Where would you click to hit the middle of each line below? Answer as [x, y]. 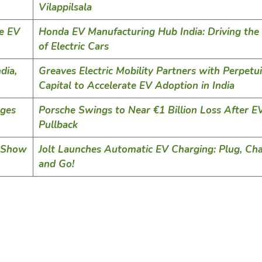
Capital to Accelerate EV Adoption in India [136, 86]
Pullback [58, 125]
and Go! [56, 164]
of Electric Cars [73, 47]
